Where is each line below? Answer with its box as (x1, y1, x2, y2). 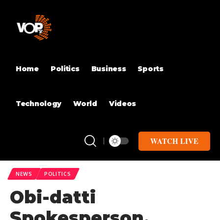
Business (91, 64, 126, 73)
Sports (137, 64, 164, 73)
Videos (109, 99, 137, 108)
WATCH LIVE (150, 135, 198, 146)
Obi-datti (10, 187, 96, 208)
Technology (16, 99, 62, 108)
